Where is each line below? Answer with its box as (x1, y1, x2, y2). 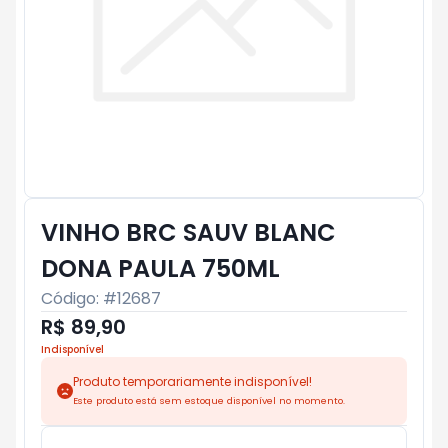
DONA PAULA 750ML (41, 252, 280, 285)
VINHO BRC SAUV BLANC (41, 216, 336, 249)
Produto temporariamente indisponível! (73, 373, 312, 390)
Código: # (41, 287, 117, 310)
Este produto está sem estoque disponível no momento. (73, 394, 345, 407)
